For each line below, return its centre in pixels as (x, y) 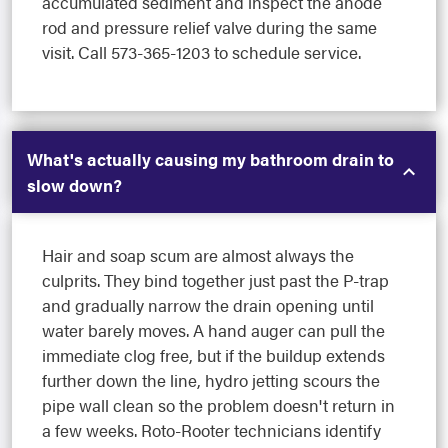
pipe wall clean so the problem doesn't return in (218, 405)
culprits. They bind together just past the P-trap (215, 280)
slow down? (74, 185)
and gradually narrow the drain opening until (208, 305)
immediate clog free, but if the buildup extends (213, 355)
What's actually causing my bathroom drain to (210, 159)
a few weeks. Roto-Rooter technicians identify (211, 430)
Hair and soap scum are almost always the (198, 255)
